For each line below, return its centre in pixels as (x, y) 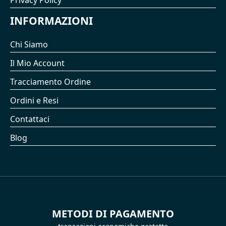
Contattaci (30, 119)
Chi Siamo (29, 45)
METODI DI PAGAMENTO (113, 214)
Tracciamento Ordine (50, 82)
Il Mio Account (37, 63)
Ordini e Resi (34, 101)
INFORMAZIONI (51, 21)
